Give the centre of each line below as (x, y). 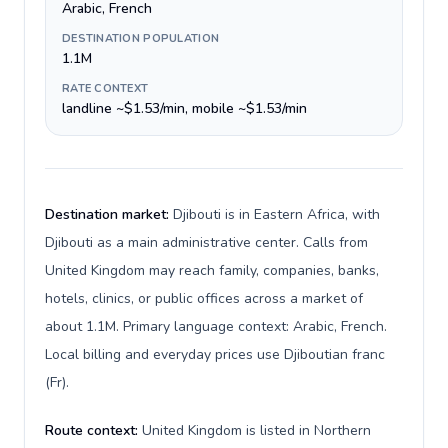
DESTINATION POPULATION (141, 38)
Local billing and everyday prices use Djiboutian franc (215, 354)
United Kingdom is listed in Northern (256, 430)
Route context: (93, 430)
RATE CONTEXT (105, 88)
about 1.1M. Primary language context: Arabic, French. (216, 326)
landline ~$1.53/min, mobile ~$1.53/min (184, 108)
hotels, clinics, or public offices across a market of (204, 298)
